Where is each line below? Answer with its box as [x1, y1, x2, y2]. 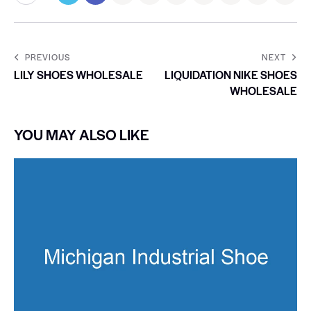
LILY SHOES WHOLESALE [14, 66, 143, 83]
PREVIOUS [25, 50, 70, 63]
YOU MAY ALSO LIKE [14, 124, 149, 144]
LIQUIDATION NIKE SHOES [165, 66, 297, 83]
